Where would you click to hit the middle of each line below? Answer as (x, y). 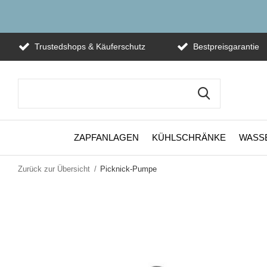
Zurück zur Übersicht (54, 169)
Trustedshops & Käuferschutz (89, 46)
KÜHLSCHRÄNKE (189, 137)
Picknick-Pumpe (128, 169)
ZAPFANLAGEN (106, 137)
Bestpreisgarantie (225, 46)
